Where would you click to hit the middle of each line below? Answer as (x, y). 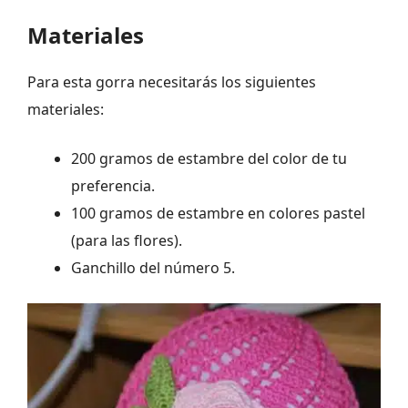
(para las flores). (127, 240)
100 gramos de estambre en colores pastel (218, 213)
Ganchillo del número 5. (153, 267)
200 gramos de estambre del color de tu (209, 158)
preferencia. (113, 185)
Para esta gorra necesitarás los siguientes (172, 82)
